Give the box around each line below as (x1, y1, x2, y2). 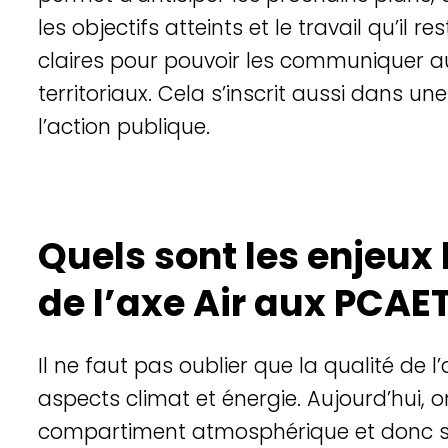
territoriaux (37, 79, 148, 108)
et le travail (242, 13, 368, 42)
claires (37, 46, 104, 75)
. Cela (147, 79, 211, 108)
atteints (164, 13, 243, 42)
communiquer (279, 46, 424, 75)
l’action (37, 112, 111, 141)
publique (116, 112, 206, 141)
